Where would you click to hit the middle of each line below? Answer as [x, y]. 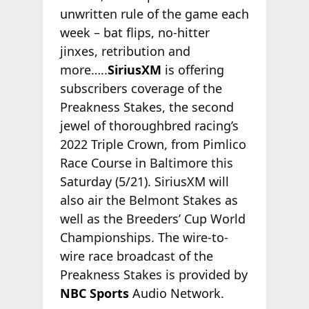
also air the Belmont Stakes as [149, 200]
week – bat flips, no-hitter [134, 32]
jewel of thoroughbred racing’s [149, 125]
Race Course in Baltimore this [146, 162]
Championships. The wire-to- [144, 237]
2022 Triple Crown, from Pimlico [153, 144]
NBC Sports [94, 293]
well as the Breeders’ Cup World [152, 218]
